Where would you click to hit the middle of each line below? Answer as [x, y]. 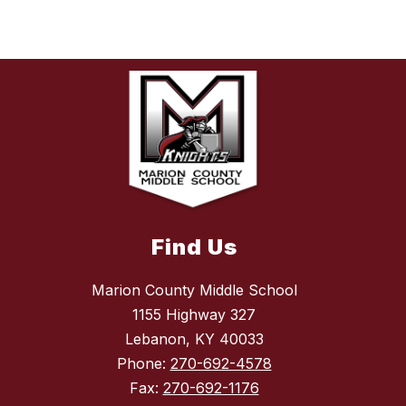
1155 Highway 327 [194, 315]
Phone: [143, 364]
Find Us [194, 247]
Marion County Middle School [194, 290]
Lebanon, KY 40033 [194, 339]
